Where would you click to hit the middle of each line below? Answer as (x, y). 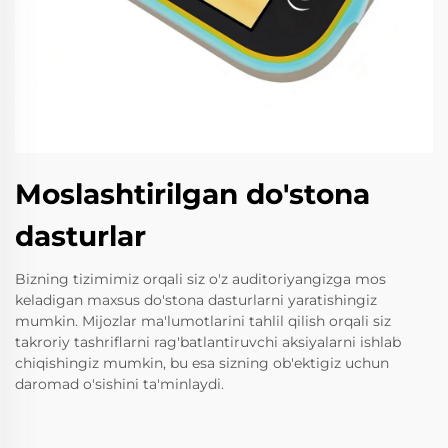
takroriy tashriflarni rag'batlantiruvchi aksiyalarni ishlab (208, 341)
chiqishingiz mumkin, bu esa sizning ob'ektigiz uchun (202, 362)
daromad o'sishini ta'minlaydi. (119, 383)
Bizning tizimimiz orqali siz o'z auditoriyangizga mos (200, 278)
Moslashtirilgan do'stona (192, 193)
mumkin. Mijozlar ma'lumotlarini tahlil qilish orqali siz (203, 320)
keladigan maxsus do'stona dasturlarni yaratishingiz (196, 299)
